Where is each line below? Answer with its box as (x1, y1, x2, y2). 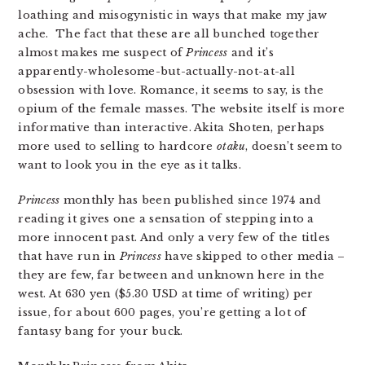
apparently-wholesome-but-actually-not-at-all (18, 64, 295, 78)
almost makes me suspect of (18, 46, 187, 59)
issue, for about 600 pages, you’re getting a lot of (18, 306, 307, 319)
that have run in (18, 249, 120, 263)
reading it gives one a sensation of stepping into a (18, 212, 314, 226)
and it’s (227, 46, 274, 59)
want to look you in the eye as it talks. (18, 158, 241, 172)
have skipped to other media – (161, 249, 345, 263)
